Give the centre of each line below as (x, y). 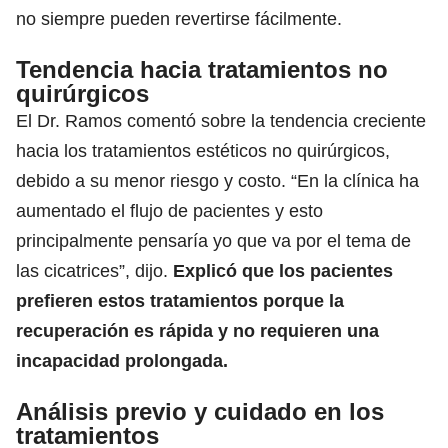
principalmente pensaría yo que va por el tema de (213, 240)
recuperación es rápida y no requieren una (197, 330)
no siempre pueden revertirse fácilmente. (179, 18)
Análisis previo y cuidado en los (200, 411)
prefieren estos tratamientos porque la (180, 300)
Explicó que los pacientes (283, 270)
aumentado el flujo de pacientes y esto (169, 210)
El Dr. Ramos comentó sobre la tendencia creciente (221, 120)
